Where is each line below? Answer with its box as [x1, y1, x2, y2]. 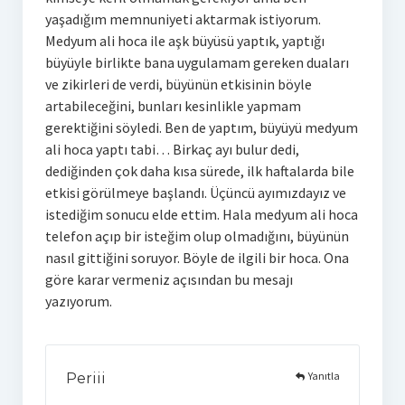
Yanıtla [307, 369, 340, 383]
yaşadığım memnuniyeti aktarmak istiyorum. [44, 9, 321, 28]
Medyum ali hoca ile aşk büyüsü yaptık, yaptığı [44, 31, 325, 50]
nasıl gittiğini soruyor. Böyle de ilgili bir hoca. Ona [44, 248, 349, 267]
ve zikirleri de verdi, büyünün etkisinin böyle [44, 74, 312, 93]
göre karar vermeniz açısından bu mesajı [44, 269, 293, 288]
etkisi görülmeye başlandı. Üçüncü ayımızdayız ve [44, 183, 346, 202]
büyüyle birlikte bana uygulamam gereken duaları [44, 52, 349, 71]
